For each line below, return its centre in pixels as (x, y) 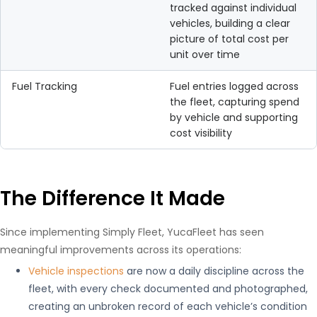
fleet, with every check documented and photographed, (168, 289)
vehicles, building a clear (230, 23)
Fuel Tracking (45, 86)
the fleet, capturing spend (235, 102)
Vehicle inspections (76, 271)
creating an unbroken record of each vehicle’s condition (168, 306)
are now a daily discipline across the (214, 271)
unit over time (205, 54)
